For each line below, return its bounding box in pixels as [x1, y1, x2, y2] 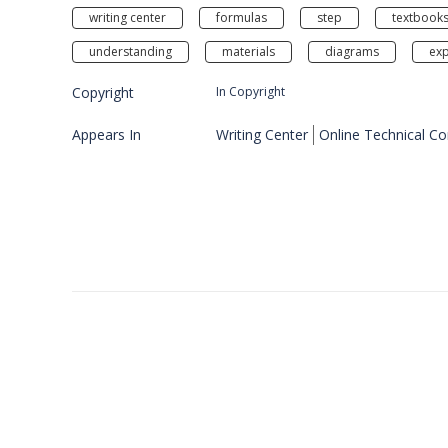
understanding [89, 42, 172, 60]
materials [222, 42, 275, 60]
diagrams [325, 42, 379, 60]
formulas [216, 8, 267, 26]
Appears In [72, 124, 141, 144]
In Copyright [216, 82, 285, 100]
